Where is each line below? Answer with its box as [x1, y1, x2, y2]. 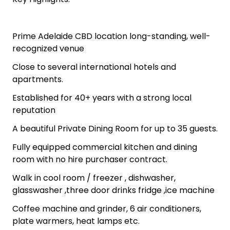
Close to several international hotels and [12, 61, 176, 73]
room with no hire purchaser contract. [12, 153, 167, 165]
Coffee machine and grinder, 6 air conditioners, [12, 202, 201, 215]
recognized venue [12, 42, 84, 54]
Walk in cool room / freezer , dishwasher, [12, 171, 176, 184]
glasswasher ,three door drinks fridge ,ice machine [12, 184, 215, 196]
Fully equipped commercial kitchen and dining [12, 141, 197, 153]
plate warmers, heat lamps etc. [12, 215, 140, 227]
